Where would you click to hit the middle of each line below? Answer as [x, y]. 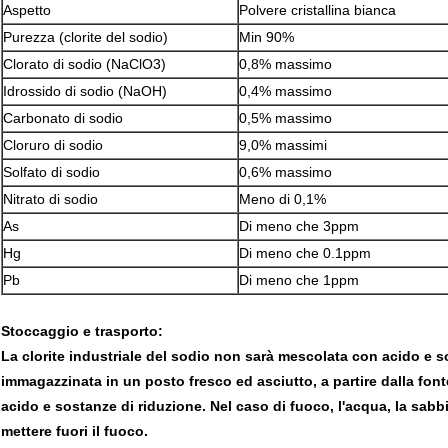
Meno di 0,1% [282, 199]
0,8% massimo [285, 64]
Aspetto [27, 10]
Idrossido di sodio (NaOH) [85, 91]
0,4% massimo [285, 91]
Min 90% [266, 37]
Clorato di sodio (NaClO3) [84, 64]
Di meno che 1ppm [299, 280]
